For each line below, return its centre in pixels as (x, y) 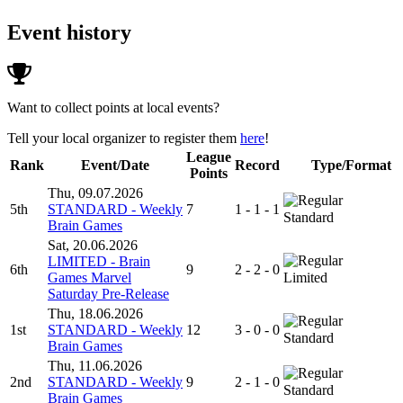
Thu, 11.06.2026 (95, 365)
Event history (69, 32)
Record (257, 165)
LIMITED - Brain (99, 261)
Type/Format (351, 165)
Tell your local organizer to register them (124, 138)
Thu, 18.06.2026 (95, 313)
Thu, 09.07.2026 (95, 193)
